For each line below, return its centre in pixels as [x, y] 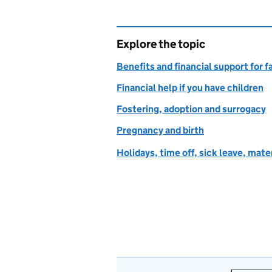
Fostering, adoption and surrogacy [191, 109]
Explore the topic [161, 44]
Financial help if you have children [190, 87]
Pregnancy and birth [160, 130]
